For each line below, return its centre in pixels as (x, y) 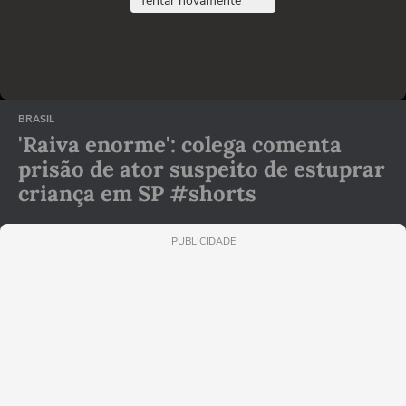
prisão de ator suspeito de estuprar (202, 169)
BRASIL (36, 120)
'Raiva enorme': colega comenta (180, 145)
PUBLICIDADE (203, 242)
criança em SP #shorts (137, 194)
